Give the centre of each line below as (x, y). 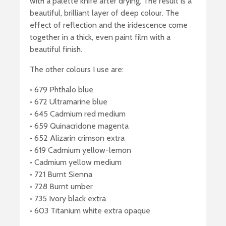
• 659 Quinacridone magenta (79, 126)
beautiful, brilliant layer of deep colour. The (104, 13)
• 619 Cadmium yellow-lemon (80, 150)
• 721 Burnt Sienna (61, 175)
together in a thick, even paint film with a (100, 37)
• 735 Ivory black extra (68, 199)
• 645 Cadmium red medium (78, 114)
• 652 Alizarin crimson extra (77, 138)
